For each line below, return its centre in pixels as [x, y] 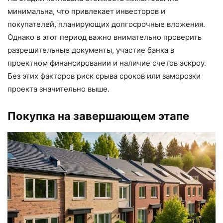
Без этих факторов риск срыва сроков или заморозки [104, 76]
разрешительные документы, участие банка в [91, 50]
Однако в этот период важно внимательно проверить [105, 37]
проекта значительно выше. [58, 89]
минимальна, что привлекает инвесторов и [86, 11]
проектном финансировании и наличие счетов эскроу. [107, 63]
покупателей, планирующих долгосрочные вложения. [106, 24]
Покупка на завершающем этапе [98, 116]
